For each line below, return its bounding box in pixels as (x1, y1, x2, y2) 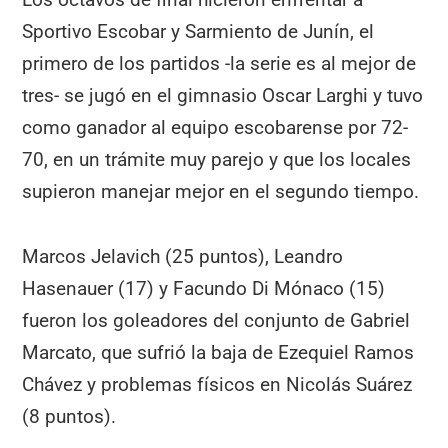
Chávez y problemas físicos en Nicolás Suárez (22, 372, 413, 396)
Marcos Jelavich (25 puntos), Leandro (22, 244, 344, 268)
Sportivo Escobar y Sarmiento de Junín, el (22, 19, 375, 43)
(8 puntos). (22, 404, 117, 428)
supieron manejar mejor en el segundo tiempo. (22, 179, 420, 203)
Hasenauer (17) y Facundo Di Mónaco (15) (22, 276, 386, 300)
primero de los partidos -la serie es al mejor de (22, 51, 417, 75)
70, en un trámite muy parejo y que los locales (22, 147, 412, 171)
